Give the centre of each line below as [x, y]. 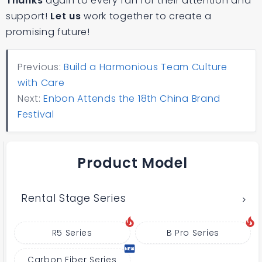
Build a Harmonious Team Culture [146, 67]
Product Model [132, 163]
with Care [41, 83]
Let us [66, 16]
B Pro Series [193, 233]
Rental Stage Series [74, 198]
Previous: [41, 67]
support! [28, 16]
